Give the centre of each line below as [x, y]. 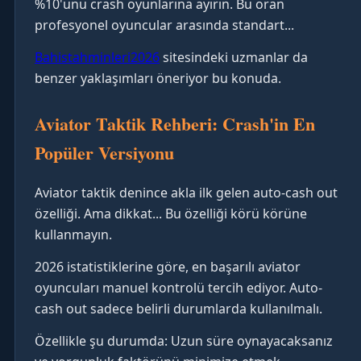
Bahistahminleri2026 [97, 57]
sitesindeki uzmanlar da [234, 57]
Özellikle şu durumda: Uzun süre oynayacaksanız [184, 340]
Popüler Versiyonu [104, 152]
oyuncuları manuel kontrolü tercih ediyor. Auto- [178, 287]
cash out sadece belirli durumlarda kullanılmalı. [178, 308]
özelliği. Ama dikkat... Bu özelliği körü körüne [171, 213]
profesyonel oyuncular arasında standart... [164, 25]
